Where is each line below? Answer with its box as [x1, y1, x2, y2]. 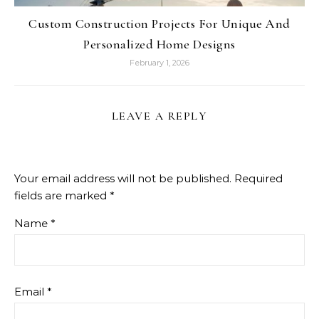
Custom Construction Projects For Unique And [28, 15, 291, 31]
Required [234, 171, 283, 185]
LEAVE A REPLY [111, 108, 208, 123]
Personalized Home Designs [83, 36, 236, 52]
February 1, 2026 [130, 57, 189, 68]
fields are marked [14, 188, 110, 202]
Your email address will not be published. [14, 171, 231, 185]
